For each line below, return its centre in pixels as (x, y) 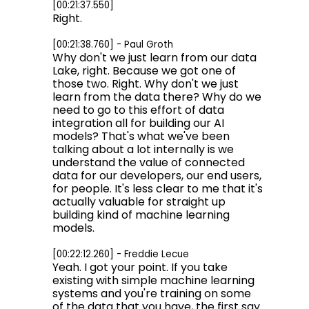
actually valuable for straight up (139, 202)
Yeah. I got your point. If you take (140, 267)
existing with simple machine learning (153, 280)
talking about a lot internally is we (143, 149)
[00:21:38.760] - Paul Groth (113, 44)
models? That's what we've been (141, 136)
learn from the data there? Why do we (157, 97)
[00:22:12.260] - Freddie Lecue (121, 254)
